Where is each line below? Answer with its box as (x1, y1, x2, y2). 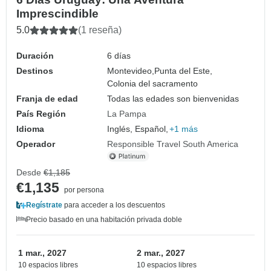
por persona (64, 186, 104, 195)
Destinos (16, 66, 53, 76)
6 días (107, 51, 131, 61)
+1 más (169, 124, 198, 134)
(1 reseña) (78, 25, 122, 36)
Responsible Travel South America (107, 139, 239, 149)
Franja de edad (16, 94, 78, 104)
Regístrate (26, 201, 62, 210)
